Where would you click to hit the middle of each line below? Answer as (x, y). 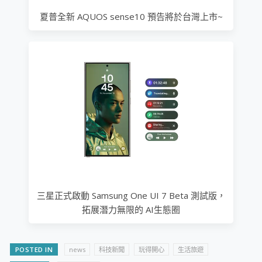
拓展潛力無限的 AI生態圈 (131, 209)
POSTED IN (34, 249)
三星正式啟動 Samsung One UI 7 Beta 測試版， (131, 195)
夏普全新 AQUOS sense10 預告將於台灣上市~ (131, 16)
